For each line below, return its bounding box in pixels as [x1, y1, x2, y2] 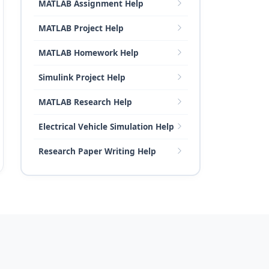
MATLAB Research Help [38, 95, 132, 107]
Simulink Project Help [38, 71, 125, 83]
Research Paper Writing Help [38, 145, 156, 157]
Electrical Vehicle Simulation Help [38, 120, 174, 132]
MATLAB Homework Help [38, 46, 139, 58]
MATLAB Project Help [38, 22, 124, 34]
